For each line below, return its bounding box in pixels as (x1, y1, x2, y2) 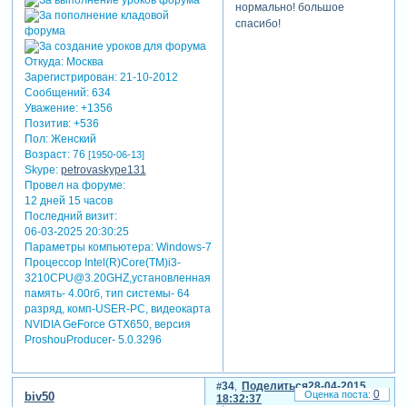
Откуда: (24, 55, 64, 69)
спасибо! (234, 16, 281, 30)
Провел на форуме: (24, 179, 125, 193)
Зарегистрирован (24, 71, 114, 84)
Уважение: (24, 102, 78, 115)
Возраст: (24, 148, 70, 162)
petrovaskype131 (60, 164, 146, 177)
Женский (47, 133, 96, 146)
